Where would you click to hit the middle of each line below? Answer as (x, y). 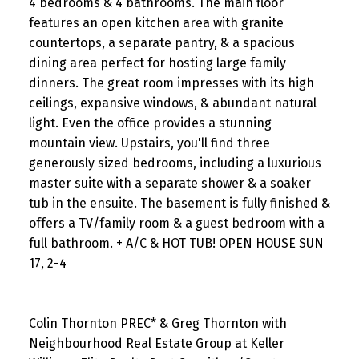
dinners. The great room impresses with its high (171, 83)
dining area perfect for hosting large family (157, 63)
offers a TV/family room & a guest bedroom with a (176, 223)
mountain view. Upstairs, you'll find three (149, 143)
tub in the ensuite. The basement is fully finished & (179, 203)
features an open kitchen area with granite (156, 22)
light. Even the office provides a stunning (150, 123)
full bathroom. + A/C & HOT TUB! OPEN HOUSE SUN (176, 243)
